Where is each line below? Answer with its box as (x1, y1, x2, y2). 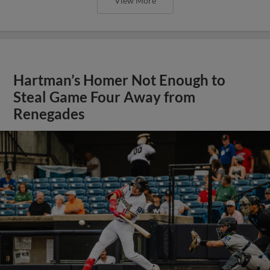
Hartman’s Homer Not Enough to (13, 72, 226, 89)
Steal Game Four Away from (13, 89, 196, 105)
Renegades (13, 105, 85, 122)
